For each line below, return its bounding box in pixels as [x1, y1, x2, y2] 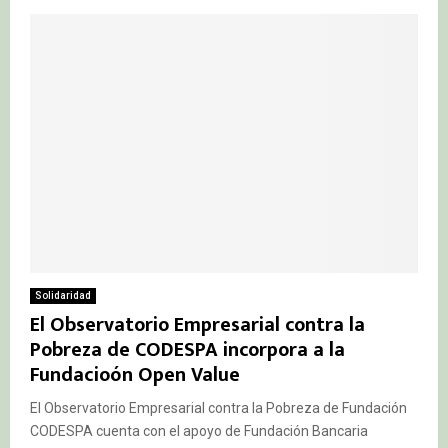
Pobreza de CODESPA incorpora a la [30, 332, 345, 367]
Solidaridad [35, 289, 91, 301]
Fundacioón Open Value [30, 357, 240, 392]
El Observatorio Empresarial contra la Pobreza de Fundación [30, 399, 407, 416]
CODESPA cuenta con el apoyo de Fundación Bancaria [30, 422, 368, 439]
